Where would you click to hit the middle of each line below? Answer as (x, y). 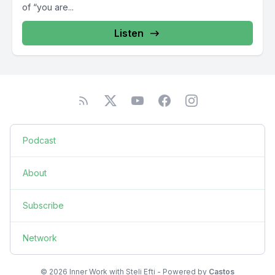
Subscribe (43, 205)
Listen (129, 33)
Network (40, 238)
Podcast (39, 140)
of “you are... (48, 7)
